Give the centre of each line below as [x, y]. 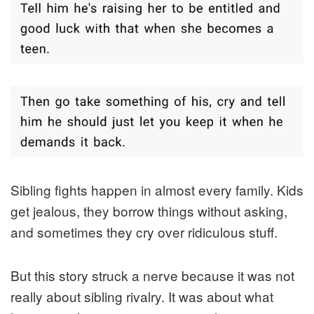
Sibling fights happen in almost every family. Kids [157, 190]
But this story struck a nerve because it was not [152, 275]
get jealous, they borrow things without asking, [149, 211]
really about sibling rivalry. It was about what [142, 296]
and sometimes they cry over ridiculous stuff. [144, 232]
